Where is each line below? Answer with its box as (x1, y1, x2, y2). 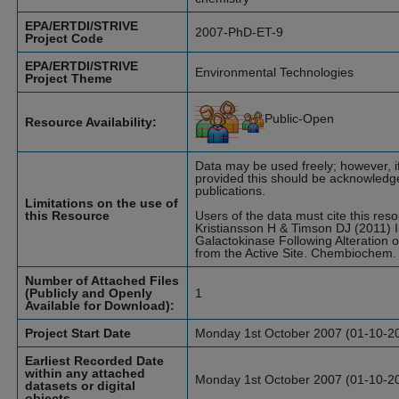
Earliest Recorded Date (25, 354, 164, 368)
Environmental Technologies (195, 65, 354, 79)
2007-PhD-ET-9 (195, 25, 283, 39)
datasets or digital (25, 379, 135, 393)
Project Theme (25, 71, 112, 85)
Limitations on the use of (25, 196, 178, 210)
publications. (195, 183, 265, 198)
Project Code (25, 31, 103, 45)
